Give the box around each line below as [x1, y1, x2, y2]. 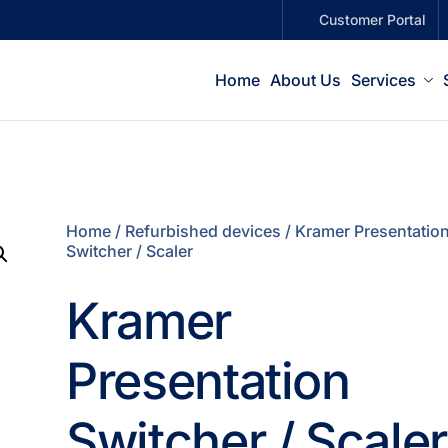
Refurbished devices [125, 221, 281, 241]
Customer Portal [319, 11, 426, 28]
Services [351, 70, 416, 90]
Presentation [66, 351, 350, 411]
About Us [270, 70, 341, 90]
